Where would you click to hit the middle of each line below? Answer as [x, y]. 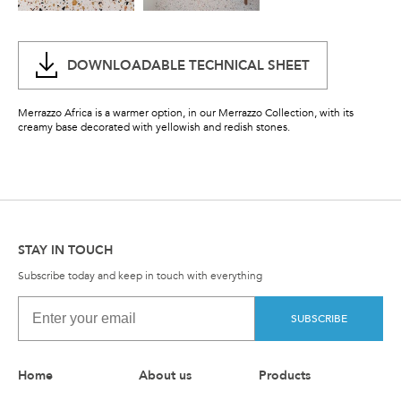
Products [285, 376]
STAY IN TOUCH [65, 251]
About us [165, 376]
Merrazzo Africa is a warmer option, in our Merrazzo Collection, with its [186, 113]
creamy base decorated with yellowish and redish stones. [154, 128]
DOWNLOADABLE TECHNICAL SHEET [188, 65]
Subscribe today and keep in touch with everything [140, 276]
